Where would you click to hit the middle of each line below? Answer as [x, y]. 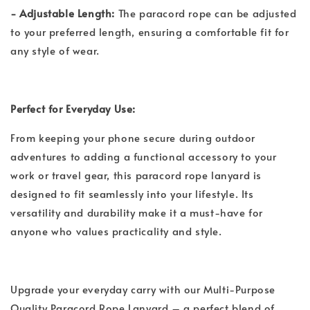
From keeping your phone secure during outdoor [133, 137]
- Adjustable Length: [64, 13]
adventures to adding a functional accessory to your [144, 156]
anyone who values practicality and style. [119, 231]
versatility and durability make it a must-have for [137, 212]
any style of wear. [58, 50]
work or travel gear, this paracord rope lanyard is [136, 175]
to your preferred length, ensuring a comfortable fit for [150, 31]
